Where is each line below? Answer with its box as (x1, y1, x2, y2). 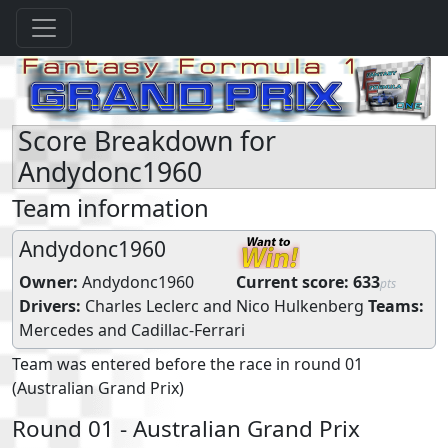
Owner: (19, 270, 78, 293)
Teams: (368, 294, 424, 317)
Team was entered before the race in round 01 (12, 352, 363, 375)
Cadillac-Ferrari (131, 318, 245, 341)
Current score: (236, 270, 349, 293)
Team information (12, 191, 209, 224)
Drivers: (19, 294, 81, 317)
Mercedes (19, 318, 94, 341)
